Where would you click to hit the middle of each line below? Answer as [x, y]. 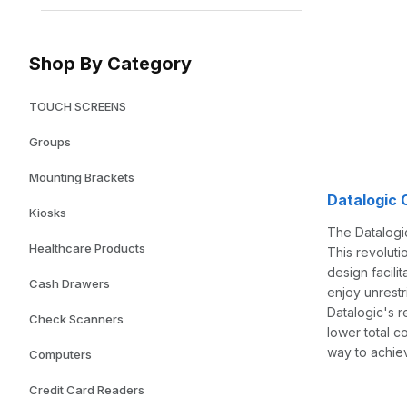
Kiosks [48, 212]
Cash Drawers [69, 283]
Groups [50, 141]
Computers [60, 354]
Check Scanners [76, 318]
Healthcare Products [87, 248]
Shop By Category [110, 63]
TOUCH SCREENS [78, 106]
